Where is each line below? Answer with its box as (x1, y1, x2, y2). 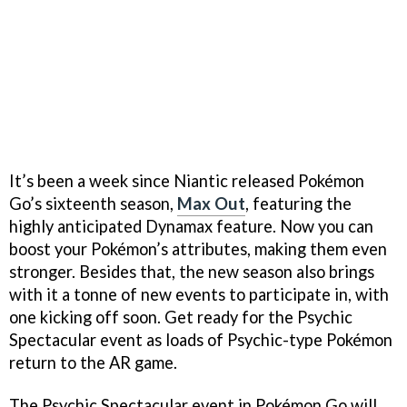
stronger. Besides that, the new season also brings (9, 262, 374, 283)
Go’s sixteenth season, (9, 194, 177, 214)
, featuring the (245, 194, 352, 214)
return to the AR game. (9, 352, 177, 373)
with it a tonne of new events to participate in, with (9, 284, 389, 305)
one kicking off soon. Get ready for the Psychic (9, 307, 352, 328)
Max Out (177, 194, 245, 214)
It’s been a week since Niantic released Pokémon (9, 171, 364, 192)
